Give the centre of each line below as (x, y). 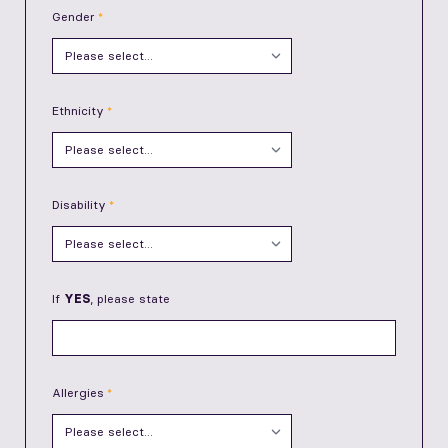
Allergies (78, 393)
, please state (130, 299)
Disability (79, 205)
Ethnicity (78, 111)
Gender (73, 17)
